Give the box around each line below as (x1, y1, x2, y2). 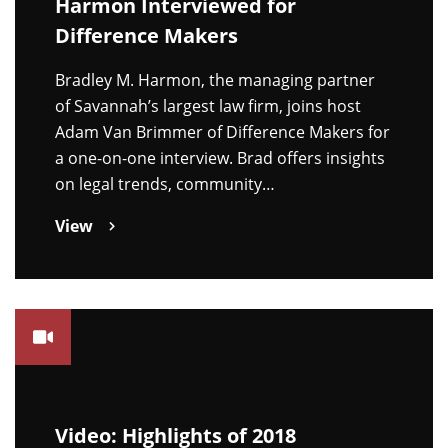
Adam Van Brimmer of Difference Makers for (55, 120, 390, 143)
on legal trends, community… (55, 172, 275, 195)
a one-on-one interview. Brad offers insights (55, 146, 385, 169)
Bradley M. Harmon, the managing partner (55, 68, 375, 91)
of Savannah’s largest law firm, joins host (55, 94, 361, 117)
